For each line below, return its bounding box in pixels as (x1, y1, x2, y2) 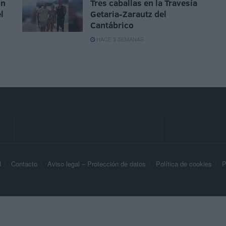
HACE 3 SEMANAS (95, 35, 144, 43)
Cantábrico (90, 19, 134, 31)
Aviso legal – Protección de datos (47, 159, 146, 169)
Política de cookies (156, 159, 212, 169)
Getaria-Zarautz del (90, 8, 166, 20)
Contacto (11, 159, 37, 169)
